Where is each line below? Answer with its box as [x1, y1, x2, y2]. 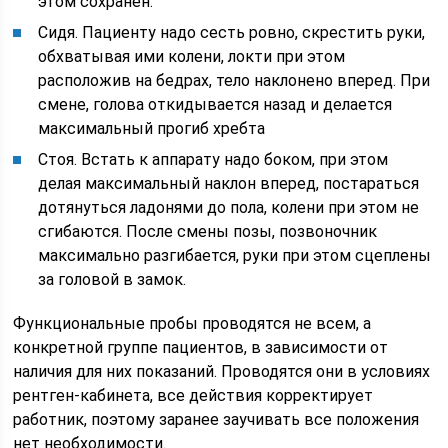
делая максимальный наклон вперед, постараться [38, 173, 420, 193]
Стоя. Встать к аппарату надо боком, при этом [38, 149, 389, 169]
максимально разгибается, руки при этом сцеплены [38, 245, 432, 265]
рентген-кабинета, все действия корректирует [13, 385, 374, 405]
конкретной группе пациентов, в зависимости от [13, 337, 389, 357]
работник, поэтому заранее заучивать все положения [13, 409, 420, 429]
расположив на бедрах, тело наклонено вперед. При [38, 70, 431, 90]
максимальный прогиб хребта [38, 118, 266, 138]
